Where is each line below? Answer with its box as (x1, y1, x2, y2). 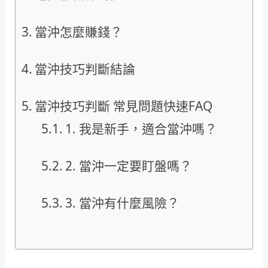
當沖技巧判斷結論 (34, 60, 135, 77)
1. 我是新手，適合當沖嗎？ (65, 120, 217, 137)
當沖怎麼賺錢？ (34, 23, 123, 40)
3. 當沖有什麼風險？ (65, 194, 179, 212)
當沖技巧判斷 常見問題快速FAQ (34, 97, 212, 114)
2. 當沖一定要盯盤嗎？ (65, 157, 192, 175)
